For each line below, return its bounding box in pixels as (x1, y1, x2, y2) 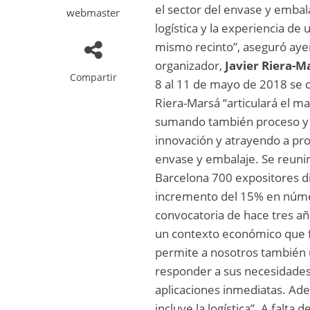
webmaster (66, 6, 120, 19)
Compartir (69, 71, 117, 84)
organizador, (155, 57, 226, 73)
